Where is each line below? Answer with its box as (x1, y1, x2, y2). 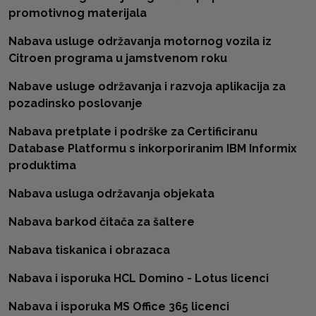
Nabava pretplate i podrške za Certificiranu (8, 125, 257, 138)
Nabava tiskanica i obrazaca (8, 243, 170, 257)
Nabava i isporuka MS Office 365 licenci (8, 300, 229, 313)
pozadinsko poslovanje (8, 97, 142, 110)
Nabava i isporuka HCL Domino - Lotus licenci (8, 272, 269, 285)
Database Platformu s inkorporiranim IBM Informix (8, 142, 297, 155)
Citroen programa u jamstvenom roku (8, 51, 227, 65)
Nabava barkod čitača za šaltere (8, 215, 195, 229)
